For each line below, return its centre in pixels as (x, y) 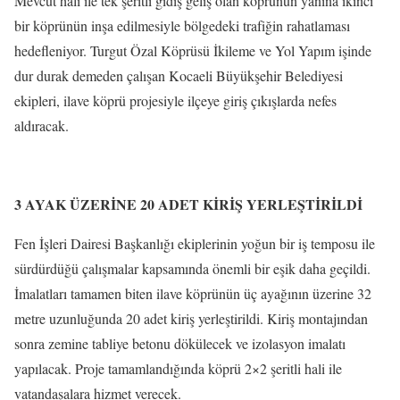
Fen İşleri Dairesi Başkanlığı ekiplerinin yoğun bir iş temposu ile (195, 243)
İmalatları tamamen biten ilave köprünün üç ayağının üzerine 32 (193, 293)
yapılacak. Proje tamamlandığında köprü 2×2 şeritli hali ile (178, 368)
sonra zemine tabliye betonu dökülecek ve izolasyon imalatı (180, 343)
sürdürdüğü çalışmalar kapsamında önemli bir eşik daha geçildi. (192, 268)
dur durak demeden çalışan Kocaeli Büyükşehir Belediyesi (179, 75)
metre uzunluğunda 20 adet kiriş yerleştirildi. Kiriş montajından (191, 318)
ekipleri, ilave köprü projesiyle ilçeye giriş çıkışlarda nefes (175, 100)
